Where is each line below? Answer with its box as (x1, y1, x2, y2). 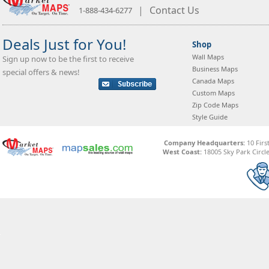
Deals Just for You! (2, 34, 126, 55)
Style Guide (192, 112, 228, 122)
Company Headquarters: (163, 138, 245, 148)
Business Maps (192, 64, 238, 74)
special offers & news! (2, 67, 80, 78)
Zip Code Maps (192, 100, 238, 110)
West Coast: (163, 147, 202, 157)
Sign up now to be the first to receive (2, 53, 134, 65)
